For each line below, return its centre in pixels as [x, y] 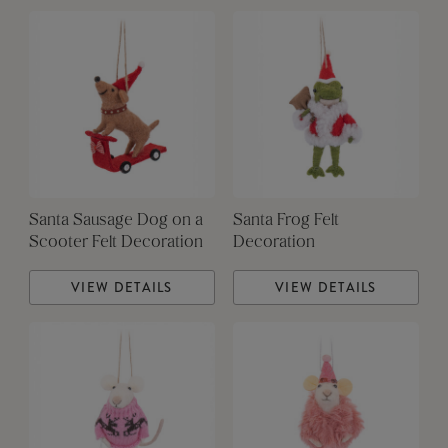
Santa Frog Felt [285, 221]
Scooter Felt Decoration [115, 243]
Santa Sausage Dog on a [115, 221]
